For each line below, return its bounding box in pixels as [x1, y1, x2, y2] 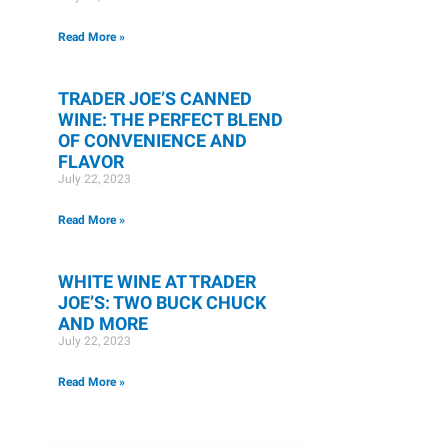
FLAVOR [58, 150, 124, 172]
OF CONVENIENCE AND [58, 129, 247, 151]
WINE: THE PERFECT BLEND [58, 108, 283, 130]
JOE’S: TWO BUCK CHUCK [58, 291, 266, 313]
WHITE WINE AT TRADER [58, 270, 256, 292]
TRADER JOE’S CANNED [58, 87, 252, 109]
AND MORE [58, 312, 148, 334]
